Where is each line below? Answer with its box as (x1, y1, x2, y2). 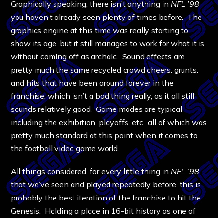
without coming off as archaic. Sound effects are (11, 51, 185, 61)
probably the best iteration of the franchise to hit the (11, 192, 201, 202)
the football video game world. (11, 143, 120, 153)
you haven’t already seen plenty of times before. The (11, 12, 202, 22)
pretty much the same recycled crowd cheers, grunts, (11, 64, 199, 74)
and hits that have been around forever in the (11, 77, 174, 88)
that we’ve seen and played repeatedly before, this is (11, 179, 201, 189)
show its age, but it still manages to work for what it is (11, 38, 205, 48)
